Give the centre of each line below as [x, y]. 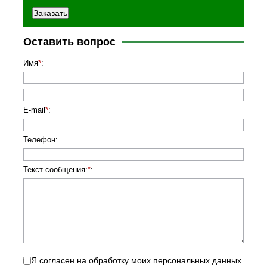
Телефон [39, 140]
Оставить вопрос [69, 42]
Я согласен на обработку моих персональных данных [136, 261]
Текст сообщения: [55, 170]
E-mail [34, 110]
